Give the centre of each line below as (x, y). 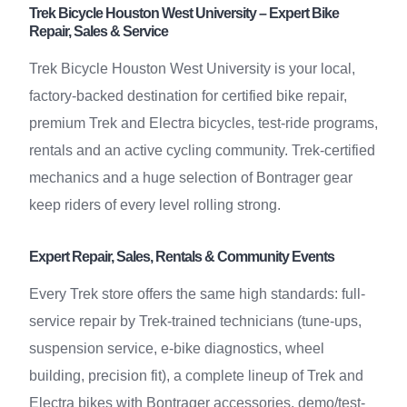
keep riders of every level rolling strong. (155, 205)
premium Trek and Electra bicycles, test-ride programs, (203, 123)
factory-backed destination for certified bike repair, (188, 96)
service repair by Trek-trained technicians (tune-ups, (195, 321)
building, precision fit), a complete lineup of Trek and (196, 376)
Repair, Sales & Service (99, 31)
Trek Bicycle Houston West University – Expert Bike (184, 13)
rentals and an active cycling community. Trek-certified (202, 150)
